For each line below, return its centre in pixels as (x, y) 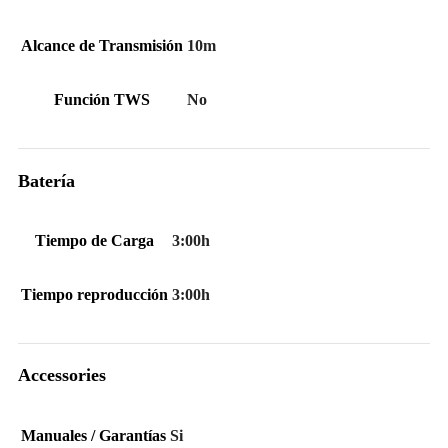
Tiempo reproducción (94, 294)
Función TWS (102, 100)
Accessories (62, 375)
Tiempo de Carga (94, 240)
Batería (46, 180)
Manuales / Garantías (93, 435)
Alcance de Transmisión (102, 46)
